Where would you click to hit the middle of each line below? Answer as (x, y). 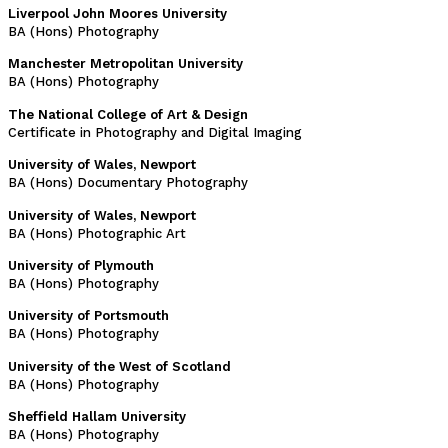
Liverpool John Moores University (117, 14)
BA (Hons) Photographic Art (97, 233)
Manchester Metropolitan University (125, 64)
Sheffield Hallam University (97, 417)
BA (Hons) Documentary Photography (128, 183)
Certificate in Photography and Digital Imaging (155, 132)
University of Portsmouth (88, 316)
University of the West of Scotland (119, 366)
